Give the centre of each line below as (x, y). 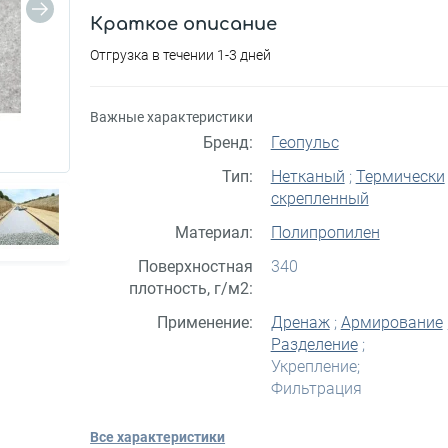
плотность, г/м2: (190, 288)
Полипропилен (325, 232)
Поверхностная (195, 266)
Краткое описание (184, 23)
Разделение (314, 344)
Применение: (204, 322)
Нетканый (307, 176)
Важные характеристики (172, 116)
